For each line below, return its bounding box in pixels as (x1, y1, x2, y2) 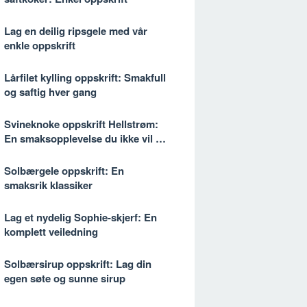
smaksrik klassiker (4, 177, 93, 193)
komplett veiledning (4, 224, 98, 239)
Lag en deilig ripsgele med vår (4, 23, 147, 38)
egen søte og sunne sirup (4, 271, 125, 286)
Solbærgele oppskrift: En (4, 163, 124, 178)
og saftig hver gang (4, 84, 97, 99)
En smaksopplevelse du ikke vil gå (4, 131, 167, 146)
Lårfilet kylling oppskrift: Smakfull (4, 70, 166, 85)
